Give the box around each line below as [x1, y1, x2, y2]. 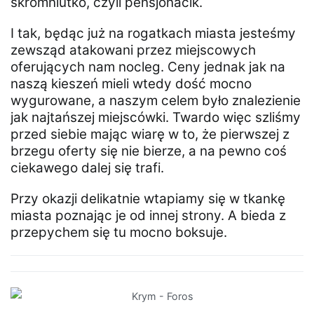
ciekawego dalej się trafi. [11, 160, 164, 177]
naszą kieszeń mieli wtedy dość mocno [11, 76, 252, 93]
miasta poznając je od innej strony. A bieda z [11, 207, 286, 224]
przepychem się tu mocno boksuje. [11, 224, 227, 241]
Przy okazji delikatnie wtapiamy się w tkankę [11, 191, 285, 207]
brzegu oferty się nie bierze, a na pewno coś [11, 143, 287, 160]
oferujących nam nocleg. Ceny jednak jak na [11, 59, 285, 76]
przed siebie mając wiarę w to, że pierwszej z [11, 126, 289, 143]
